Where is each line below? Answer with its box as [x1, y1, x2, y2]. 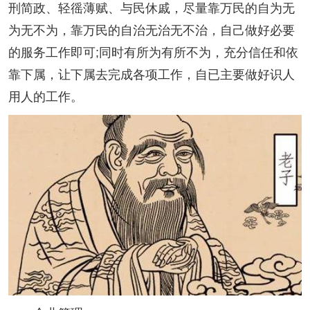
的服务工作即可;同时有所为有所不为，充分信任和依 [8, 45, 298, 60]
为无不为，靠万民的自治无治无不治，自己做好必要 [8, 23, 295, 37]
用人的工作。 [8, 89, 83, 104]
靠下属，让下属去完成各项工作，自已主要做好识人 [8, 67, 295, 82]
